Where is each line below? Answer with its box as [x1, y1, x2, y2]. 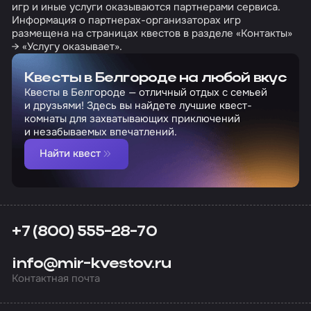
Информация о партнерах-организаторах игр [12, 12, 242, 27]
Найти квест [39, 146, 101, 161]
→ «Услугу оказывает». [12, 39, 123, 53]
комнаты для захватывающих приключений [24, 111, 240, 126]
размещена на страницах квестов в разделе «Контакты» [12, 26, 293, 40]
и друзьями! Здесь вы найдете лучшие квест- [24, 98, 252, 112]
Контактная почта [12, 271, 101, 286]
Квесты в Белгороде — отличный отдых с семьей [24, 85, 267, 99]
